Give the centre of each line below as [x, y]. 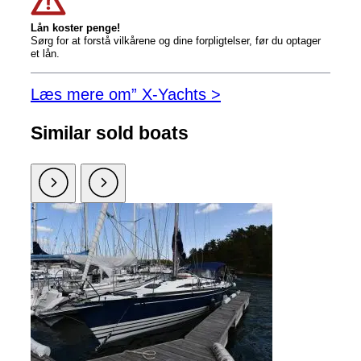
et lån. [45, 54]
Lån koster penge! [75, 28]
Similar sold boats [110, 133]
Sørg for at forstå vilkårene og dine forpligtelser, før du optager [176, 41]
